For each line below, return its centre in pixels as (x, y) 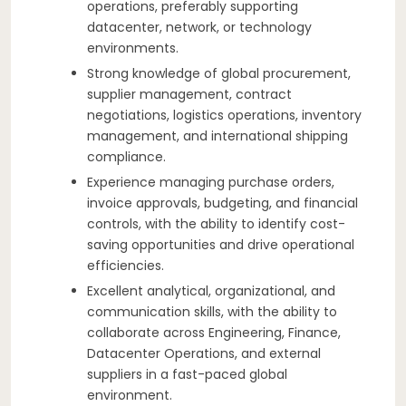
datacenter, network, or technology (199, 27)
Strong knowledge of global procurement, (219, 73)
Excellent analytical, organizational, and (211, 290)
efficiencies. (126, 265)
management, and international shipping (217, 135)
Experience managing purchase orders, (211, 182)
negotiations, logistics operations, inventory (224, 115)
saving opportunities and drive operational (221, 244)
